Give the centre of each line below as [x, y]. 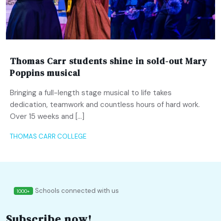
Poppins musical [45, 73]
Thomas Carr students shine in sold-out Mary [109, 61]
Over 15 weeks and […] [47, 116]
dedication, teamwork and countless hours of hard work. [105, 104]
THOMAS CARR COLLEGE [48, 136]
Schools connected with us [77, 190]
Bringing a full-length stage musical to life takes [91, 92]
